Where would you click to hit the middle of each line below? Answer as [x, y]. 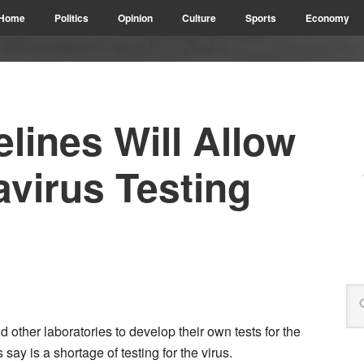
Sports [261, 18]
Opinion [135, 18]
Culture [199, 18]
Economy [327, 18]
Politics [71, 18]
